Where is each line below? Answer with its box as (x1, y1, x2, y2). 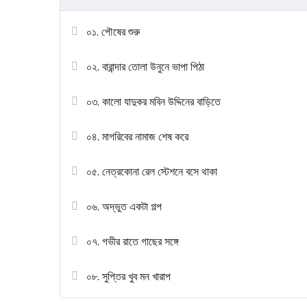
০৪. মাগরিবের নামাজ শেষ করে (86, 129, 188, 145)
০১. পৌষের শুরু (86, 24, 140, 40)
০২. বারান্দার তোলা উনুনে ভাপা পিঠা (86, 59, 204, 75)
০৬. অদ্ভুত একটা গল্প (86, 199, 162, 214)
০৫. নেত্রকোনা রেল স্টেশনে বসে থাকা (86, 164, 217, 180)
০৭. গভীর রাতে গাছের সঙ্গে (86, 234, 179, 249)
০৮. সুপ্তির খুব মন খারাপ (86, 269, 171, 284)
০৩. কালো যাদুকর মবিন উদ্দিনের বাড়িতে (86, 94, 221, 110)
